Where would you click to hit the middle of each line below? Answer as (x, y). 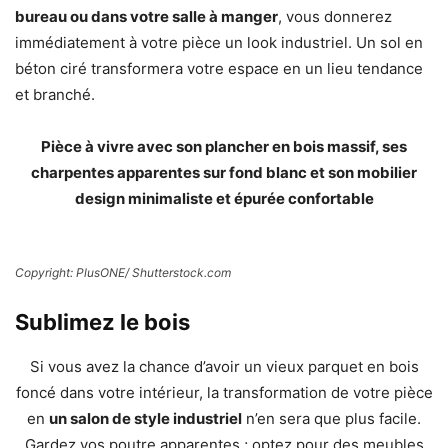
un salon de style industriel (145, 419)
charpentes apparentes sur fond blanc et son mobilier (224, 173)
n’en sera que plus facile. (331, 419)
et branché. (55, 95)
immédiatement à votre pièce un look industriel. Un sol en (219, 43)
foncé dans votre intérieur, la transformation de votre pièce (224, 393)
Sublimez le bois (102, 322)
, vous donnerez (335, 17)
